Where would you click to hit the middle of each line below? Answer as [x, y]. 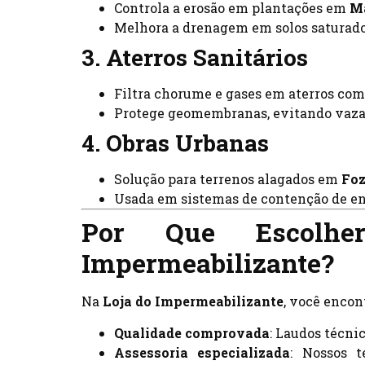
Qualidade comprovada [192, 332]
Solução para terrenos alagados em [228, 179]
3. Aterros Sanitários [195, 58]
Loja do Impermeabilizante [193, 301]
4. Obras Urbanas [175, 143]
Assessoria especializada [202, 352]
